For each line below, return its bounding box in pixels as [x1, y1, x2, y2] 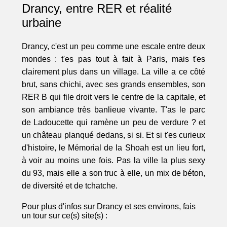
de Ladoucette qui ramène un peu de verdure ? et [21, 118, 206, 127]
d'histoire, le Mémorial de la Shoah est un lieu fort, [21, 143, 206, 153]
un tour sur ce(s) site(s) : [21, 211, 107, 220]
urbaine [21, 16, 61, 30]
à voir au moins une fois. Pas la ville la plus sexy [21, 156, 206, 165]
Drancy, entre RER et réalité [21, 2, 172, 16]
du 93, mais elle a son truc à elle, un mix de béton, [21, 169, 206, 178]
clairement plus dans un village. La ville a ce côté [21, 67, 206, 77]
